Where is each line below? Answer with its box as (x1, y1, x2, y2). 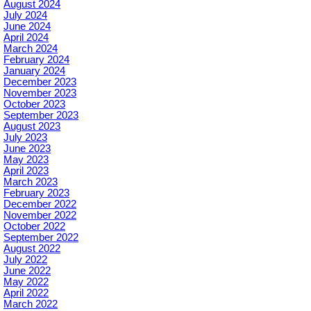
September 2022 (3, 232, 78, 244)
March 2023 (3, 176, 58, 188)
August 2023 (3, 121, 60, 133)
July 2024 (3, 10, 47, 22)
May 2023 (3, 154, 49, 166)
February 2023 (3, 187, 69, 199)
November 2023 (3, 87, 76, 99)
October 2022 (3, 221, 65, 233)
